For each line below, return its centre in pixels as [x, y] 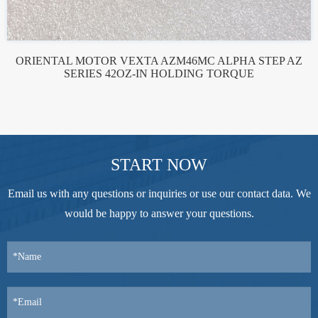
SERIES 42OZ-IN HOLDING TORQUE [159, 73]
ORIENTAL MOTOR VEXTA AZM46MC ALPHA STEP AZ [159, 60]
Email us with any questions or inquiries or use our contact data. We [159, 193]
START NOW [159, 164]
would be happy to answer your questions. [159, 213]
